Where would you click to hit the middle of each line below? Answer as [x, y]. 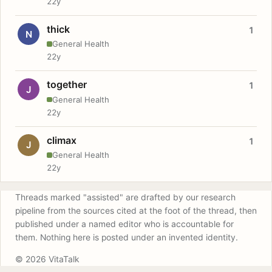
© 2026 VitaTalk [47, 259]
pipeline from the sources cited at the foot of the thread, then [136, 210]
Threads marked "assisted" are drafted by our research [125, 197]
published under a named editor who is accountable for [124, 224]
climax [62, 140]
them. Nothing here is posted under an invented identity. [127, 237]
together [67, 85]
